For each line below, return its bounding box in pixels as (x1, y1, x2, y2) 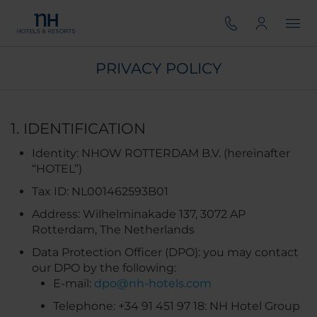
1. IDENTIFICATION (11, 120, 146, 137)
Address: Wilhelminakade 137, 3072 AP (32, 207, 246, 221)
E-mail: (53, 277, 94, 290)
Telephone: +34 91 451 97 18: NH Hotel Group (53, 299, 300, 313)
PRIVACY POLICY (96, 59, 221, 77)
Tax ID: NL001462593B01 (32, 185, 168, 198)
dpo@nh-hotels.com (94, 277, 212, 290)
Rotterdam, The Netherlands (32, 223, 195, 236)
